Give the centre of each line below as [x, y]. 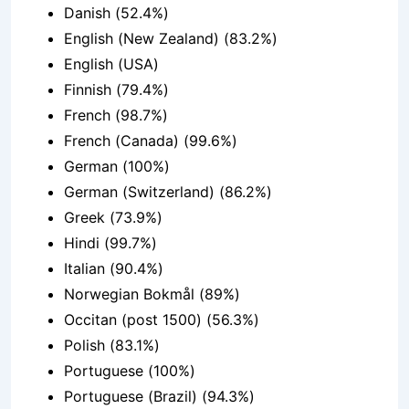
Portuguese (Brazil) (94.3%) [159, 397]
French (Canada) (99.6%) [151, 141]
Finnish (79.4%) [116, 90]
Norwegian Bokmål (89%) [152, 294]
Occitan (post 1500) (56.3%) [162, 320]
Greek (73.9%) [113, 218]
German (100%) [117, 167]
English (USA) [111, 64]
